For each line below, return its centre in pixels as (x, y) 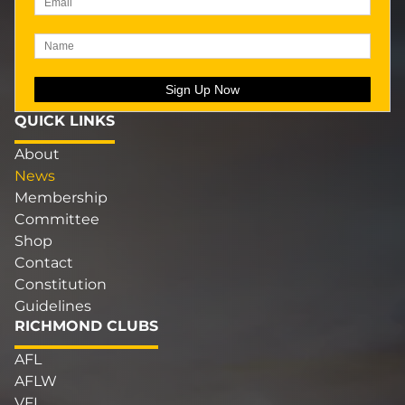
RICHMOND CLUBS (86, 326)
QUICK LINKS (65, 121)
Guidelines (53, 306)
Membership (61, 198)
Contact (44, 263)
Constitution (61, 285)
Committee (57, 220)
